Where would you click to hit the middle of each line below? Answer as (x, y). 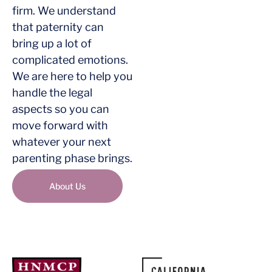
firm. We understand (64, 10)
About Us (67, 186)
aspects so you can (61, 109)
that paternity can (58, 27)
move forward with (60, 125)
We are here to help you (72, 76)
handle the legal (52, 92)
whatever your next (62, 141)
